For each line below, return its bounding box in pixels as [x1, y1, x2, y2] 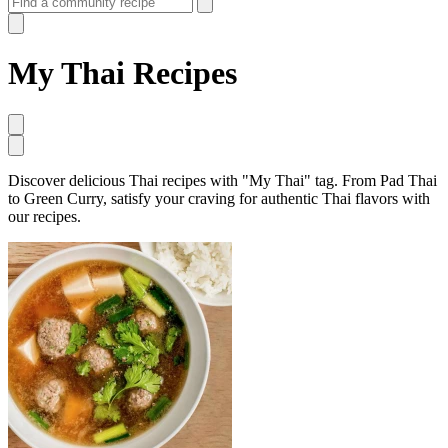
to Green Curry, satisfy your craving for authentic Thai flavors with [8, 189, 430, 207]
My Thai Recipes [8, 55, 237, 92]
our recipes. [8, 207, 81, 225]
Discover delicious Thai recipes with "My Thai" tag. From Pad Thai [8, 171, 437, 189]
